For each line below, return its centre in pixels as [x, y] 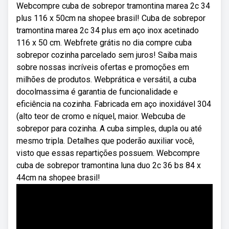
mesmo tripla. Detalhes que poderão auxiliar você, [105, 141]
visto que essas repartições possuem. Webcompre [108, 153]
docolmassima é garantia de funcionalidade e [97, 92]
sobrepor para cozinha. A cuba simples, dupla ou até [109, 129]
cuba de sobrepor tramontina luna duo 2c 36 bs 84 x [109, 165]
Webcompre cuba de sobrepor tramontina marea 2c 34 [113, 6]
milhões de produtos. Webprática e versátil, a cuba [106, 79]
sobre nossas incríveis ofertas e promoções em [103, 67]
